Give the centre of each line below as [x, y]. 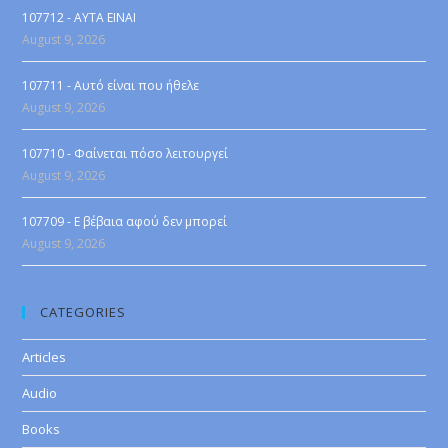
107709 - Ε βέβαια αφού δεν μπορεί [125, 221]
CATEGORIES [83, 312]
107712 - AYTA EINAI [79, 17]
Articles [44, 357]
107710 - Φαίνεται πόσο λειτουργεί [125, 153]
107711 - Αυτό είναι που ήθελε [111, 85]
